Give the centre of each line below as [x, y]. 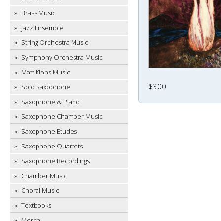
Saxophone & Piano [51, 102]
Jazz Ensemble [42, 28]
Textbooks [36, 205]
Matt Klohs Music [46, 72]
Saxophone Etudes [49, 131]
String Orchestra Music [55, 42]
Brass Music [38, 13]
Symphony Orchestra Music [62, 57]
